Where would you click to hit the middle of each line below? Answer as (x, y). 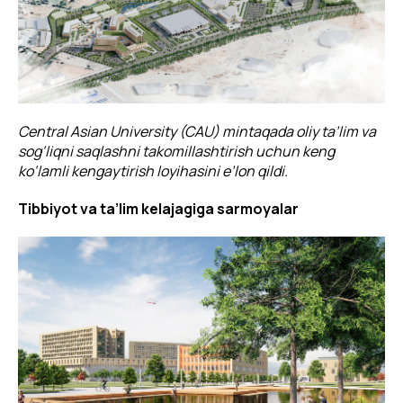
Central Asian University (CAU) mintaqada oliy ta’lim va (197, 132)
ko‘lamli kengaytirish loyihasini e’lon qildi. (153, 171)
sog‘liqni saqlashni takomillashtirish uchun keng (176, 152)
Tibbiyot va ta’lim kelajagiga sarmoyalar (158, 209)
